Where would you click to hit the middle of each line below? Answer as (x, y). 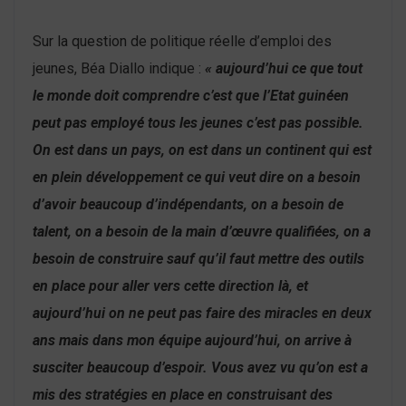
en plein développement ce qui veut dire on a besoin (197, 177)
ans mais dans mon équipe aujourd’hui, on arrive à (192, 340)
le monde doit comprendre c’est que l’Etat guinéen (191, 95)
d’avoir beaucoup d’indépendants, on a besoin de (188, 204)
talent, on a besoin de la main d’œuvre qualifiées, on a (202, 231)
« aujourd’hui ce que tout (284, 68)
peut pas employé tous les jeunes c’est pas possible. (198, 122)
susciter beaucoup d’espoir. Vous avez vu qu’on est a (200, 367)
